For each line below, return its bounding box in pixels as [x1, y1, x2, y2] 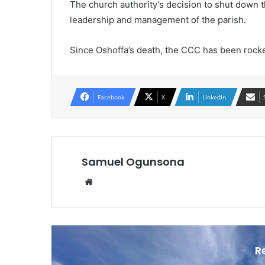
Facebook [98, 93, 124, 101]
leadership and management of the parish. [70, 14, 246, 25]
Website [95, 176, 129, 187]
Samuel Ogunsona [82, 154, 185, 169]
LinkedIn [202, 93, 226, 101]
